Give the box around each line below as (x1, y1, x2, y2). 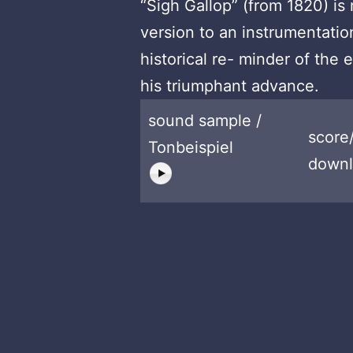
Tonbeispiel (148, 137, 234, 157)
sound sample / (148, 110, 262, 130)
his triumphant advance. (140, 76, 320, 95)
